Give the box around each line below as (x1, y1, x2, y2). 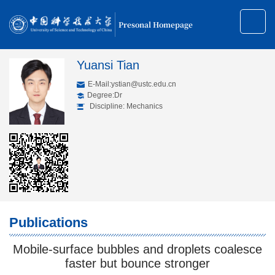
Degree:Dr (87, 91, 122, 99)
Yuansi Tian (77, 58, 139, 72)
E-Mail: (87, 80, 111, 88)
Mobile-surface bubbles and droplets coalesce (13, 242, 262, 257)
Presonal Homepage (118, 19, 193, 29)
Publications (9, 215, 88, 231)
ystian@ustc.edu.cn (110, 80, 176, 88)
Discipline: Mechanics (87, 102, 163, 110)
